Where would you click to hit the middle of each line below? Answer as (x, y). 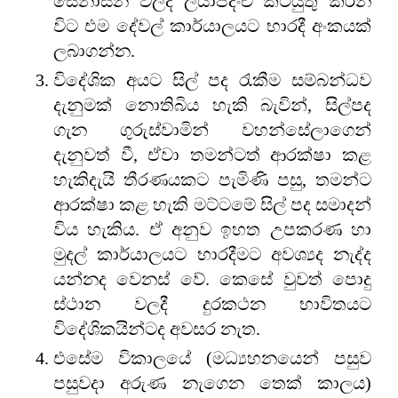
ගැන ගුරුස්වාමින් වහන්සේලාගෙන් (212, 129)
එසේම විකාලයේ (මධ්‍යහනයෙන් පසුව (212, 358)
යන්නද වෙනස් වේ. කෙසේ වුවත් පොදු (212, 279)
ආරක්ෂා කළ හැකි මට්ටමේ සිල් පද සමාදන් (212, 204)
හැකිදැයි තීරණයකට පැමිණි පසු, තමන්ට (212, 179)
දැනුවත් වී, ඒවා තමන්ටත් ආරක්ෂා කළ (212, 154)
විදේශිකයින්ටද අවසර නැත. (159, 328)
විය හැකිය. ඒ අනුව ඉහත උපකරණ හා (212, 229)
